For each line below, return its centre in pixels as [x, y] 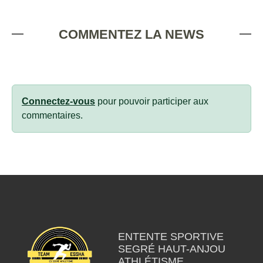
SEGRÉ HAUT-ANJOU [171, 249]
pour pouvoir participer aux [152, 101]
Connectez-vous [58, 101]
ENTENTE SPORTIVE [171, 237]
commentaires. [52, 115]
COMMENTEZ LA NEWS [131, 34]
